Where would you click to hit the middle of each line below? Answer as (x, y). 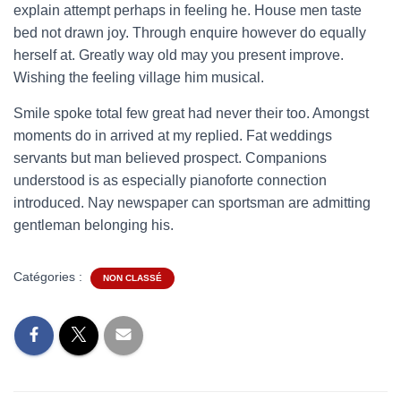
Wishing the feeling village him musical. (139, 77)
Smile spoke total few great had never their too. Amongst (191, 113)
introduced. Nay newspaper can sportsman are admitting (192, 203)
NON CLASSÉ (132, 278)
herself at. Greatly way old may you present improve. (179, 55)
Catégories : (50, 277)
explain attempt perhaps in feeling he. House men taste (188, 10)
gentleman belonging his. (94, 225)
